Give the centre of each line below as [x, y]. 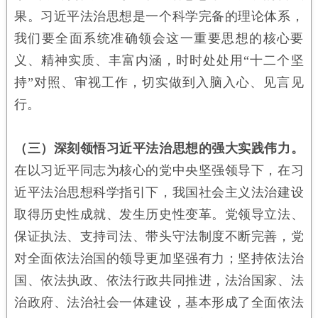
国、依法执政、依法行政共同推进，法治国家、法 [159, 280]
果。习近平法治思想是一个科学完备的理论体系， [159, 16]
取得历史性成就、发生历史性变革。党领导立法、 [159, 214]
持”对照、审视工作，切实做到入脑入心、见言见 [159, 82]
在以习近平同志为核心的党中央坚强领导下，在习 [159, 170]
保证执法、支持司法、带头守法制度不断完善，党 [159, 236]
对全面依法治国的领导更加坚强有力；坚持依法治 [159, 258]
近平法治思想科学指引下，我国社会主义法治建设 [159, 192]
